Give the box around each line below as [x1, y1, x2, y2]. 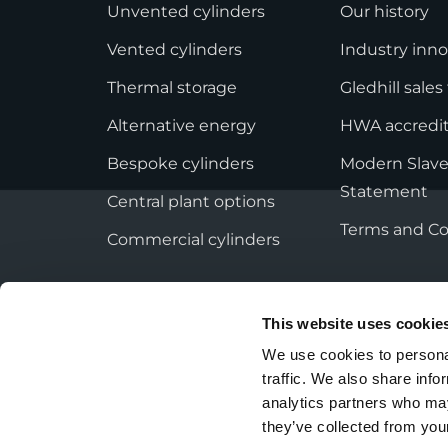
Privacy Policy [107, 369, 215, 388]
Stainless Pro [289, 57, 381, 75]
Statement [340, 182, 428, 201]
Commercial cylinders [107, 230, 280, 249]
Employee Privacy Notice [239, 369, 439, 388]
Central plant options [107, 192, 275, 211]
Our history [340, 2, 429, 21]
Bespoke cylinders [107, 154, 254, 173]
